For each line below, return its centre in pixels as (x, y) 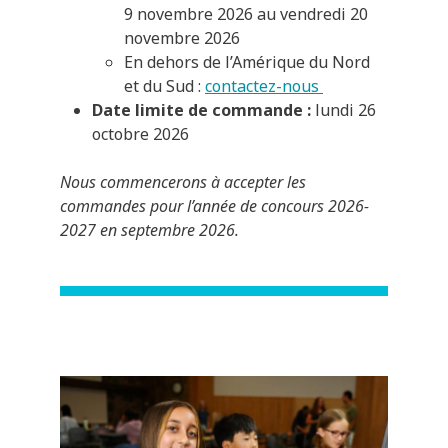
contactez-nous (264, 85)
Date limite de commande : (201, 109)
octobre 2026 (140, 133)
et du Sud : (164, 85)
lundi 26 (343, 109)
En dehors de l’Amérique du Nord (247, 61)
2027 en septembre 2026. (149, 229)
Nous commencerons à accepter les (183, 181)
